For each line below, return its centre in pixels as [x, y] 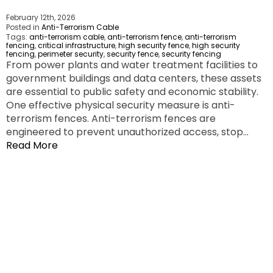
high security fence [154, 46]
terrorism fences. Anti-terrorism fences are [111, 119]
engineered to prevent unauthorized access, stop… [127, 132]
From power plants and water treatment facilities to [132, 65]
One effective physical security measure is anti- [121, 105]
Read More [32, 146]
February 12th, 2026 [41, 18]
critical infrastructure [76, 46]
